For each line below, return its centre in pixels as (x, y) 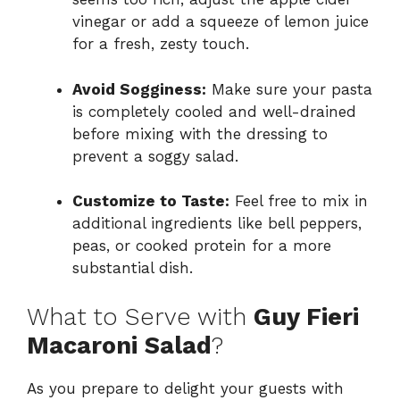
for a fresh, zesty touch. (161, 44)
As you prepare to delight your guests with (185, 388)
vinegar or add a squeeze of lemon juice (221, 22)
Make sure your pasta (289, 89)
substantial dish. (133, 268)
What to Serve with (140, 317)
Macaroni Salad (119, 345)
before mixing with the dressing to (200, 133)
